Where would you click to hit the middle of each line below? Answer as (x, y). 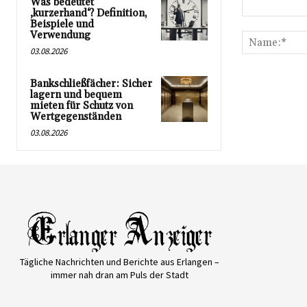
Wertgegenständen (76, 117)
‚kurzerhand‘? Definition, (89, 14)
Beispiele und (62, 25)
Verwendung (60, 36)
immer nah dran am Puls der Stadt (120, 274)
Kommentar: (268, 23)
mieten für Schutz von (82, 106)
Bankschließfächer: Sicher (91, 84)
